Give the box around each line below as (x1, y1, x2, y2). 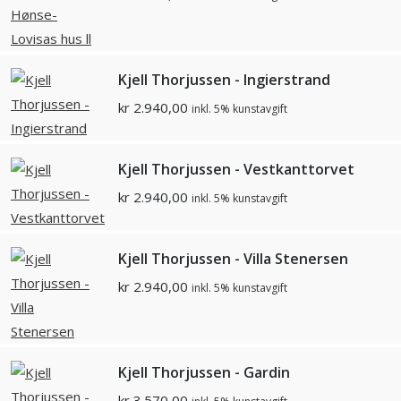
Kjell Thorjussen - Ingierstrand (118, 70, 330, 90)
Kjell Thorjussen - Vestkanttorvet (118, 159, 354, 180)
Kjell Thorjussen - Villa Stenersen (118, 249, 348, 269)
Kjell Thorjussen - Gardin (118, 363, 290, 383)
